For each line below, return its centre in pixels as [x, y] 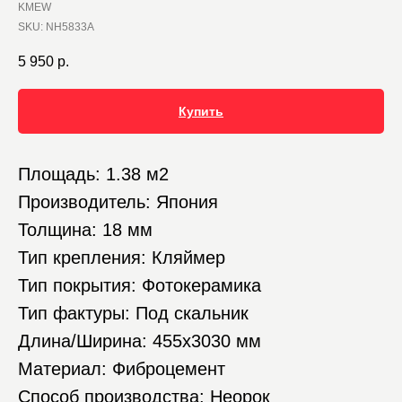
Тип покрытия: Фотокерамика [140, 286]
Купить [201, 112]
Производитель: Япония [118, 202]
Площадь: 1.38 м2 [93, 175]
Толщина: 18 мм [85, 230]
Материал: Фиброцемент [122, 369]
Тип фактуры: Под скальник [133, 314]
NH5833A [70, 27]
